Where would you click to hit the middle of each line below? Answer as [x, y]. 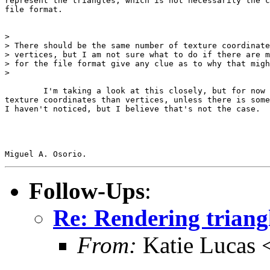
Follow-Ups [87, 190]
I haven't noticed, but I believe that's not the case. [133, 108]
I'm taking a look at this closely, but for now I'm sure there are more [24, 90]
